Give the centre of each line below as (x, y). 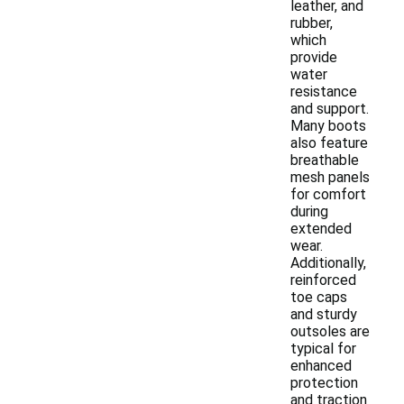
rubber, (312, 23)
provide (314, 57)
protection (324, 383)
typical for (323, 349)
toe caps (319, 297)
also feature (329, 143)
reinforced (323, 280)
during (309, 211)
